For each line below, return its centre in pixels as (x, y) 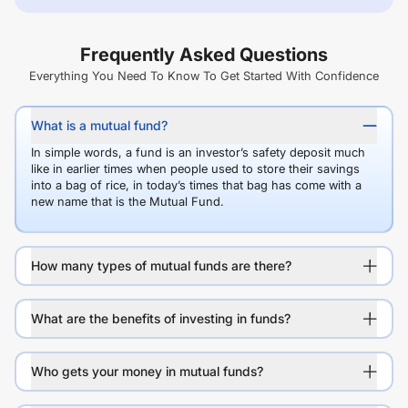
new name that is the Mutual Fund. (127, 201)
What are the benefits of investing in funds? (161, 318)
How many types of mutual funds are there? (161, 265)
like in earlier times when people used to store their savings (195, 168)
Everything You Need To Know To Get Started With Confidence (204, 76)
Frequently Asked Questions (204, 55)
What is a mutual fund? (99, 125)
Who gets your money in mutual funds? (147, 371)
